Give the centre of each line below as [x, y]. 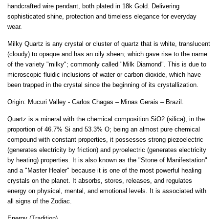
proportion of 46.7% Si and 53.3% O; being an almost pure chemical [104, 129]
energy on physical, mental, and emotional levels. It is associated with [107, 191]
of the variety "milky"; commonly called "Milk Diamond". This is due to [107, 64]
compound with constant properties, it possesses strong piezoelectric [105, 139]
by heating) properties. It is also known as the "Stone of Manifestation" [107, 160]
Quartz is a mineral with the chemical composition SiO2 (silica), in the [106, 119]
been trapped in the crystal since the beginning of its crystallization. [103, 85]
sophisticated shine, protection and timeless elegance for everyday [102, 16]
